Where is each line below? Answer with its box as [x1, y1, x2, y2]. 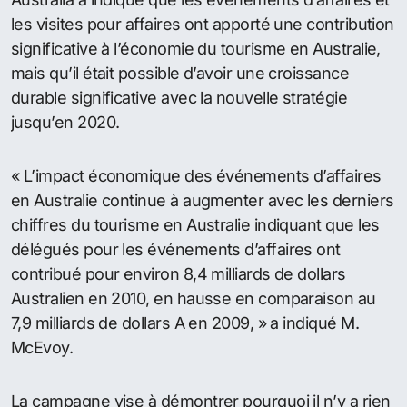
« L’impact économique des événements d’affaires [11, 165, 382, 185]
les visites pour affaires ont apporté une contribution [11, 14, 394, 34]
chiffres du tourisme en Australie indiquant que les [11, 214, 380, 234]
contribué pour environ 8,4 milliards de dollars [11, 263, 346, 283]
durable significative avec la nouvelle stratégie [11, 87, 348, 107]
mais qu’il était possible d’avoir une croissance [11, 63, 350, 83]
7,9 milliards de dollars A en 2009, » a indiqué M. [11, 313, 359, 333]
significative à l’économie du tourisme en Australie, [11, 38, 381, 58]
